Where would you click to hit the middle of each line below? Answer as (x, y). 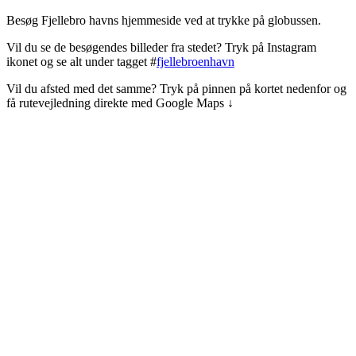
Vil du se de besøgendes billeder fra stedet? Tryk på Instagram (161, 47)
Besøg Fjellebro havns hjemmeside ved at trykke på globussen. (165, 20)
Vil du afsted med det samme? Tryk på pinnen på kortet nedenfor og (176, 88)
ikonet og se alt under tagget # (81, 61)
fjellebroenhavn (195, 61)
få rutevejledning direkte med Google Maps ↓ (120, 103)
